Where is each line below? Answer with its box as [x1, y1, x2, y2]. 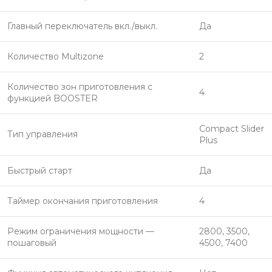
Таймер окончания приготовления [7, 195, 158, 206]
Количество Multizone [7, 51, 104, 62]
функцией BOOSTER [7, 93, 98, 104]
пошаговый [7, 237, 56, 248]
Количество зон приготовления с [7, 81, 152, 92]
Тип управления [7, 129, 78, 140]
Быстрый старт [7, 165, 72, 176]
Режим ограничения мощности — [7, 226, 154, 237]
